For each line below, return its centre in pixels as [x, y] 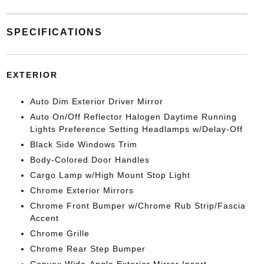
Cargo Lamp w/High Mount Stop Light [110, 175]
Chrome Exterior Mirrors [82, 191]
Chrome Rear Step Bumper [88, 249]
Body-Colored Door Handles [90, 160]
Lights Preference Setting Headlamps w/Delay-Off [136, 129]
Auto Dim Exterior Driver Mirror [96, 102]
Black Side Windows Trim [83, 145]
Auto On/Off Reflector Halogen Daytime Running [133, 117]
